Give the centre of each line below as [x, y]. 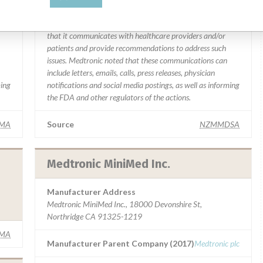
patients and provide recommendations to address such [136, 48]
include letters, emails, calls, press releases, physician [131, 73]
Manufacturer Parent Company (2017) [121, 243]
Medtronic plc [217, 243]
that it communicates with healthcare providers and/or [136, 36]
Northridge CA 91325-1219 [95, 216]
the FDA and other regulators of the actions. [119, 97]
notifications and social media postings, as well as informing [143, 85]
